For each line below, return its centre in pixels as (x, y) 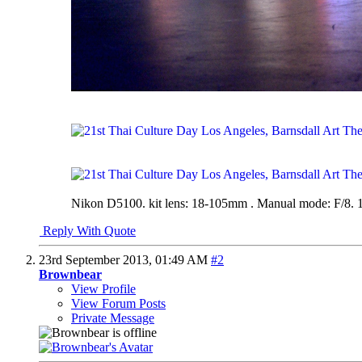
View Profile (103, 288)
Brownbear (70, 274)
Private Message (113, 318)
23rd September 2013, (97, 259)
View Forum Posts (118, 303)
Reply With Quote (88, 230)
